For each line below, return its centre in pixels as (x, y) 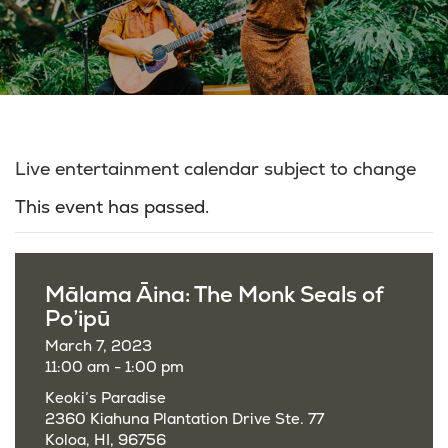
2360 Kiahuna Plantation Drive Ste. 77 (184, 419)
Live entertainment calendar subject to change (215, 169)
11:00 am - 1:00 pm (114, 367)
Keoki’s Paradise (105, 398)
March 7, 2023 (98, 346)
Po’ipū (77, 319)
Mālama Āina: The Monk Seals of (214, 295)
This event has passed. (112, 207)
